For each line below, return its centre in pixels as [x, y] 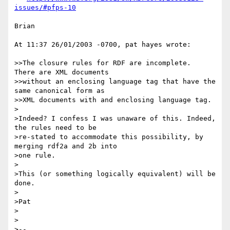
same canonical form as [60, 91]
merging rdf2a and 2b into [68, 146]
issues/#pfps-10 [45, 8]
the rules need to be [57, 128]
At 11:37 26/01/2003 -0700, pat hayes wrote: [103, 45]
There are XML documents [62, 72]
